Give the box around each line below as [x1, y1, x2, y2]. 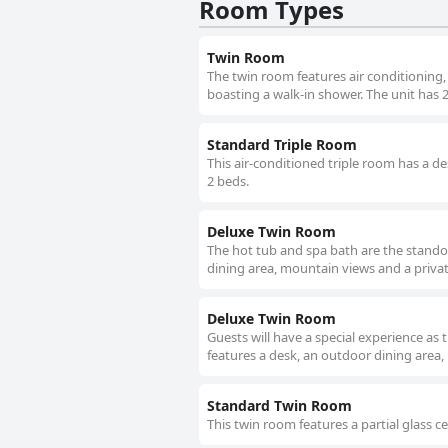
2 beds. [207, 172, 249, 191]
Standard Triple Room [207, 135, 357, 155]
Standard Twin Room [207, 396, 352, 416]
